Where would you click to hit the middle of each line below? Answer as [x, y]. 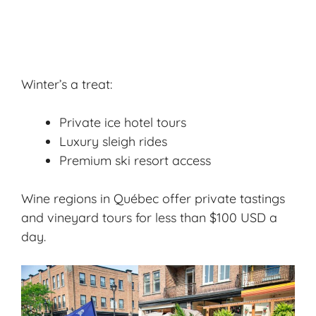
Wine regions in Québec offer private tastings [153, 198]
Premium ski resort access [135, 160]
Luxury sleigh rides [113, 141]
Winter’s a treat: [67, 84]
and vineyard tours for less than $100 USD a [149, 217]
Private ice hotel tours [123, 122]
